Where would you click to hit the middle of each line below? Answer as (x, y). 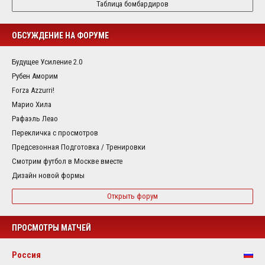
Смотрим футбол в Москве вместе (67, 161)
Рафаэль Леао (35, 118)
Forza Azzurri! (33, 90)
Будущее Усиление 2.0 (47, 62)
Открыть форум (132, 196)
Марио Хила (32, 104)
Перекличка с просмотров (55, 132)
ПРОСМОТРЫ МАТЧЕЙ (51, 227)
